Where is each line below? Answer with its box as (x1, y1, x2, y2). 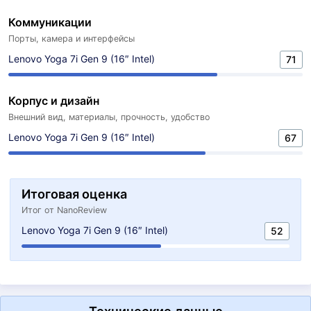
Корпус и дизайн (8, 94, 99, 108)
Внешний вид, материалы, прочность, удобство (8, 112, 210, 122)
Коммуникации (8, 15, 92, 29)
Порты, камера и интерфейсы (8, 33, 135, 44)
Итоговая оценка (22, 187, 127, 201)
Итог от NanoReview (22, 205, 107, 215)
